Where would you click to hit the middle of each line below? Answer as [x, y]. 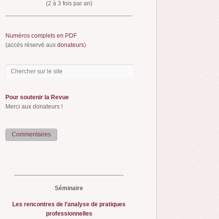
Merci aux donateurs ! [34, 106]
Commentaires [31, 135]
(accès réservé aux [31, 45]
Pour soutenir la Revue [37, 97]
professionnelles [69, 214]
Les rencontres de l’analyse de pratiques [69, 205]
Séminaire [69, 188]
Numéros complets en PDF [41, 35]
